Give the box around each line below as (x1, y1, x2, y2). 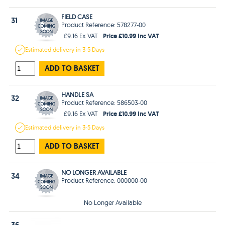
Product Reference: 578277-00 (61, 20, 146, 29)
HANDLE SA (61, 90, 94, 98)
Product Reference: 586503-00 (61, 98, 148, 106)
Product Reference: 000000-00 (61, 176, 148, 184)
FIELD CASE (61, 12, 93, 21)
